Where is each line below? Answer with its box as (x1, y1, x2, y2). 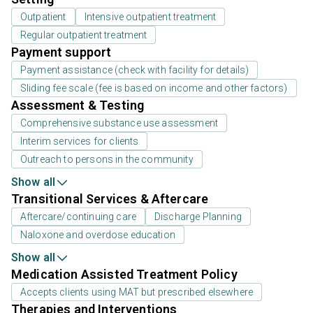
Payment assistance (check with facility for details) (20, 64, 249, 76)
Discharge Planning (154, 211, 242, 223)
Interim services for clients (20, 136, 139, 147)
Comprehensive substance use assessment (20, 117, 219, 129)
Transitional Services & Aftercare (11, 191, 209, 207)
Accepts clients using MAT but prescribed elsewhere (20, 286, 253, 298)
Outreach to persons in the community (20, 154, 194, 166)
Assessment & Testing (11, 98, 145, 113)
